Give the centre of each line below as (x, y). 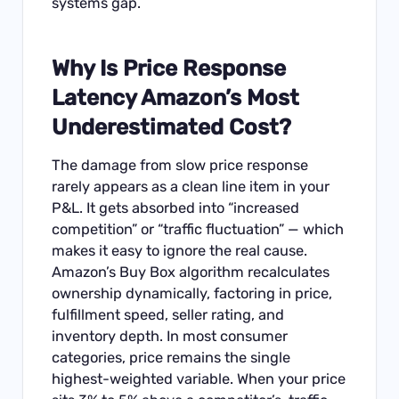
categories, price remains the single (171, 357)
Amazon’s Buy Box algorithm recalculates (191, 272)
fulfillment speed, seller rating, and (168, 314)
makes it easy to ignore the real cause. (180, 250)
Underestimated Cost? (172, 127)
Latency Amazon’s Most (176, 98)
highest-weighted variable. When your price (199, 379)
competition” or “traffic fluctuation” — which (198, 229)
